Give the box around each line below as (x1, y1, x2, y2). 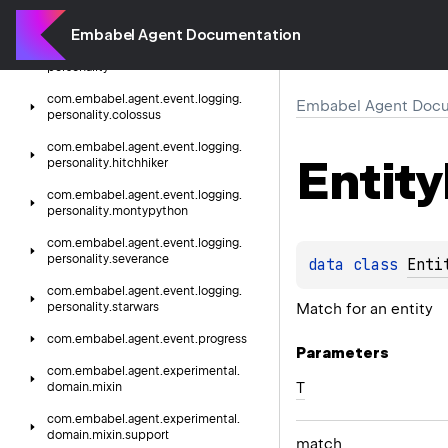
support (125, 428, 169, 442)
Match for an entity (296, 299, 433, 318)
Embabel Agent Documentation (71, 26, 302, 44)
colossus (112, 108, 161, 122)
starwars (112, 300, 159, 314)
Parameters (296, 343, 389, 362)
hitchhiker (112, 156, 168, 170)
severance (112, 252, 169, 266)
